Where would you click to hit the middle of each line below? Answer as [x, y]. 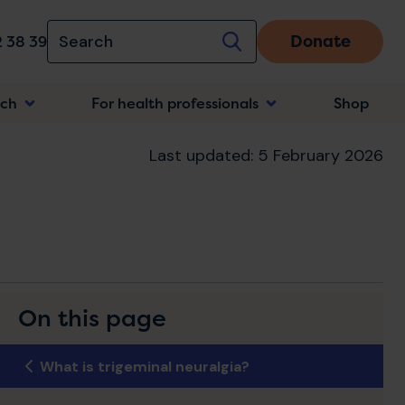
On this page [92, 318]
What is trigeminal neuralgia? [145, 366]
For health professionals [175, 103]
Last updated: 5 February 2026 [266, 155]
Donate [320, 42]
